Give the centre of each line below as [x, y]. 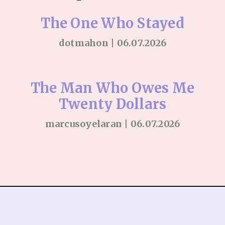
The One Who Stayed [113, 23]
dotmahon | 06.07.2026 [113, 43]
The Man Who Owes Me [113, 88]
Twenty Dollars [113, 104]
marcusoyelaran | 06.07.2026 [113, 124]
